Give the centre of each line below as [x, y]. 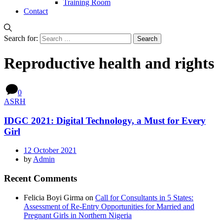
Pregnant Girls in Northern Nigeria [78, 215]
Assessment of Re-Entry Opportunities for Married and [109, 206]
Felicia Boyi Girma [54, 197]
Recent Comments [40, 179]
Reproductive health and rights [109, 63]
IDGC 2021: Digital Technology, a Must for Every [105, 120]
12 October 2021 [50, 150]
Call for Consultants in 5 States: [144, 197]
